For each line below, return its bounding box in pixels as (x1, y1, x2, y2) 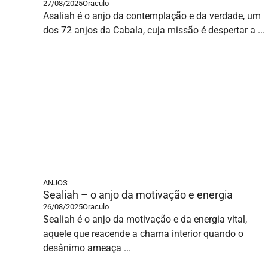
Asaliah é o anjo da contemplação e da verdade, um (43, 10, 261, 22)
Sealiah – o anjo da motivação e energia (43, 188, 233, 201)
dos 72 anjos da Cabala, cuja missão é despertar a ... (43, 25, 265, 36)
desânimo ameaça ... (43, 242, 131, 254)
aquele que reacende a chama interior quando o (43, 228, 243, 239)
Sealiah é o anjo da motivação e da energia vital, (43, 214, 247, 225)
